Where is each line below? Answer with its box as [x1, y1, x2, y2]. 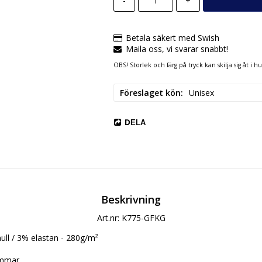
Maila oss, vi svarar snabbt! [125, 43, 228, 54]
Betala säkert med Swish [125, 32, 219, 43]
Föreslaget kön [119, 87, 181, 98]
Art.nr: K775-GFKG [96, 212, 166, 223]
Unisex [188, 87, 214, 98]
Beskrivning [101, 192, 161, 206]
